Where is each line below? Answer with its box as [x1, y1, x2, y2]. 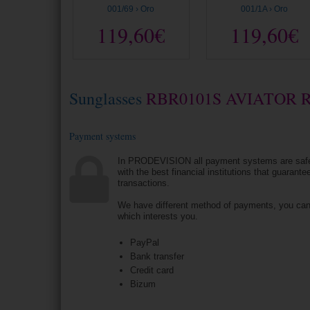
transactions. [118, 177, 170, 188]
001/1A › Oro [240, 3, 288, 14]
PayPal [129, 237, 159, 248]
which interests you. [118, 210, 199, 221]
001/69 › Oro [107, 3, 155, 14]
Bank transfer [129, 250, 187, 262]
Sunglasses [69, 86, 143, 109]
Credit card [129, 264, 174, 275]
